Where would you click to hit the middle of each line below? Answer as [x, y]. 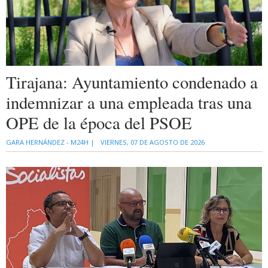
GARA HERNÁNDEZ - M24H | [50, 142]
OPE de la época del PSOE [99, 123]
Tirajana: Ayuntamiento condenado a [132, 82]
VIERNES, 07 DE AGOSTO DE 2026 [153, 142]
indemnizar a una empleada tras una [129, 103]
